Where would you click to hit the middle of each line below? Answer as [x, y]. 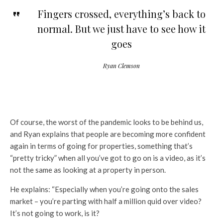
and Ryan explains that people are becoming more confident [108, 134]
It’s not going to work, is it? [55, 213]
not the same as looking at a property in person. [88, 170]
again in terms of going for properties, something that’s [101, 146]
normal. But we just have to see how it [121, 29]
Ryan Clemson [121, 66]
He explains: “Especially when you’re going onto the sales [104, 189]
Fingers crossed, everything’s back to [121, 14]
